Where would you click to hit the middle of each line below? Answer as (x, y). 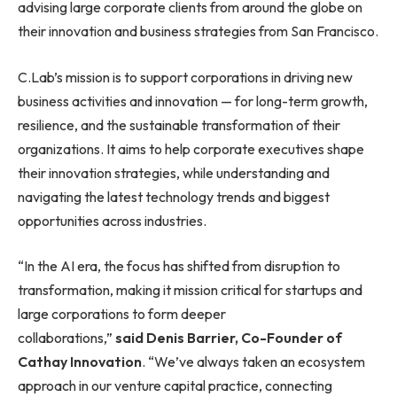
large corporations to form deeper (122, 314)
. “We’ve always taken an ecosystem (253, 362)
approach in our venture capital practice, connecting (175, 386)
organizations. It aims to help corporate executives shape (191, 148)
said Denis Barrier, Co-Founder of (229, 338)
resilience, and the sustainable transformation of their (179, 125)
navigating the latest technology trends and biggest (174, 196)
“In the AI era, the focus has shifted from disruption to (179, 266)
